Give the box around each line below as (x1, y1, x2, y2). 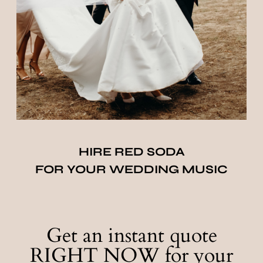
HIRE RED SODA (78, 144, 185, 160)
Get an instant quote (46, 222, 217, 249)
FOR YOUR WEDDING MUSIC (35, 162, 228, 177)
